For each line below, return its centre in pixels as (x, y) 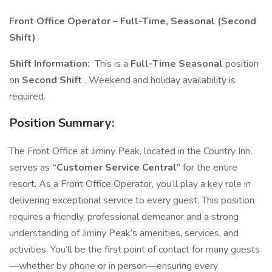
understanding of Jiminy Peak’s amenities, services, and (124, 233)
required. (27, 97)
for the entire (209, 168)
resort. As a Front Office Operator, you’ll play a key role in (130, 184)
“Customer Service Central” (116, 168)
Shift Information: (51, 64)
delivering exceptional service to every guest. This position (132, 200)
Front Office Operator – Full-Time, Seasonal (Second (133, 21)
